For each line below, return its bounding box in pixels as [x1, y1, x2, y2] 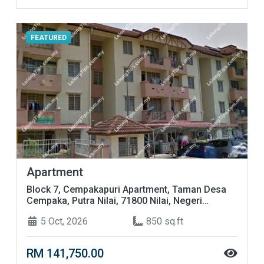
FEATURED [30, 33, 67, 42]
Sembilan [27, 206, 67, 218]
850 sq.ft [144, 216, 183, 227]
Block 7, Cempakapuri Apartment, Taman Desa [27, 184, 226, 196]
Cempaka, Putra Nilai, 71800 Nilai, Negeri [27, 195, 202, 207]
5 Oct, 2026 [38, 216, 88, 227]
